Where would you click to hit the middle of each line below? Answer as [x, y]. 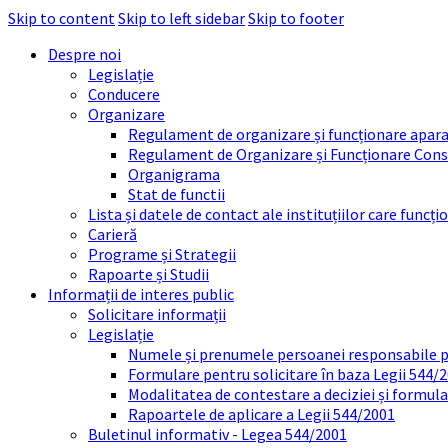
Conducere [124, 94]
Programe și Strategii [162, 254]
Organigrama [174, 174]
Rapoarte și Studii [148, 274]
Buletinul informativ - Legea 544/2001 [217, 434]
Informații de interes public [141, 294]
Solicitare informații [157, 314]
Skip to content [61, 18]
